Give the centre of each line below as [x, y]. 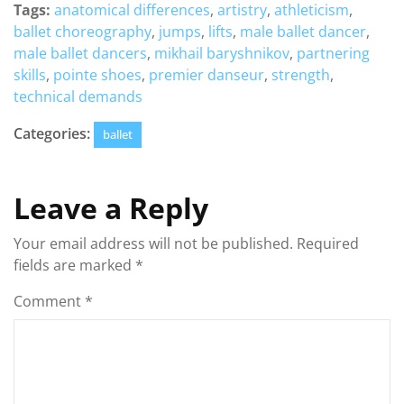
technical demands [78, 96]
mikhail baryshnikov [222, 53]
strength [301, 75]
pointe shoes [97, 75]
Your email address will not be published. [153, 243]
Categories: [52, 133]
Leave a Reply [111, 208]
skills [30, 75]
